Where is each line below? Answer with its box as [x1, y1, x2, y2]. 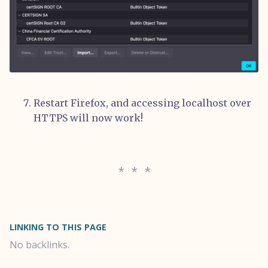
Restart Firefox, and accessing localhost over [33, 97, 251, 109]
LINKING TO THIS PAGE [10, 221, 106, 233]
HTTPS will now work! [33, 112, 143, 124]
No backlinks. [10, 238, 69, 251]
